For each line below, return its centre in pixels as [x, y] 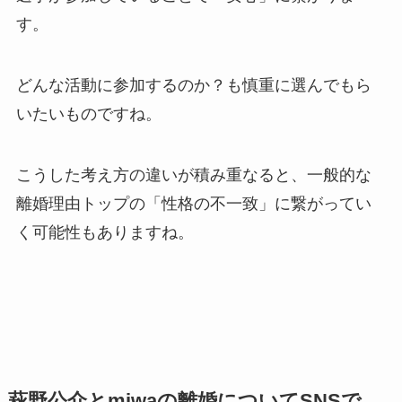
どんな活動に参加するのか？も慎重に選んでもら [193, 85]
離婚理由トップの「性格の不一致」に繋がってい [193, 203]
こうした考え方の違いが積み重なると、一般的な [193, 175]
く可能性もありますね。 [105, 232]
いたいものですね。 [88, 114]
